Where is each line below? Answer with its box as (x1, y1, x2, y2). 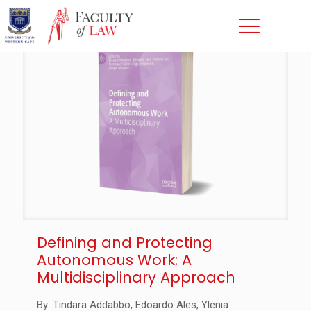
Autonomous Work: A (37, 249, 192, 270)
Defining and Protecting (37, 232, 212, 253)
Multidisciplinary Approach (37, 267, 235, 287)
